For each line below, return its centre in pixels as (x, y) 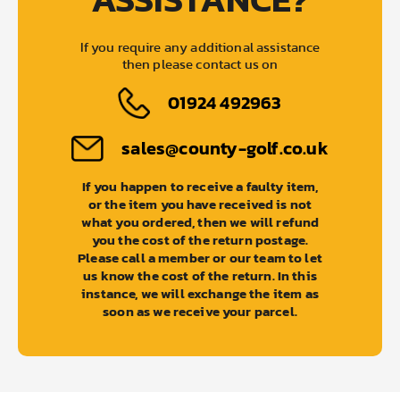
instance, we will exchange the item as (200, 293)
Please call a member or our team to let (200, 257)
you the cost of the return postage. (200, 239)
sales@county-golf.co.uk (225, 148)
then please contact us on (200, 64)
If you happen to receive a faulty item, (200, 186)
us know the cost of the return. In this (200, 275)
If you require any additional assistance (200, 47)
